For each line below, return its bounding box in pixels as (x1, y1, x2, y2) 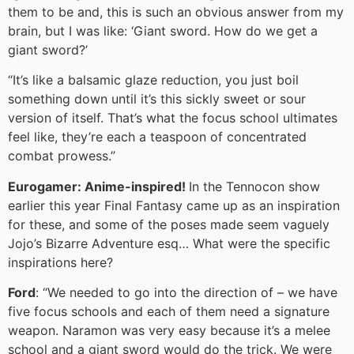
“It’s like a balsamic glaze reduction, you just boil (8, 72, 299, 88)
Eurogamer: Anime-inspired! (8, 178, 189, 194)
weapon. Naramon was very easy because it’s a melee (8, 322, 330, 338)
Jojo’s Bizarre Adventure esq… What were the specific (8, 235, 330, 251)
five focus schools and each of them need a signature (8, 303, 330, 319)
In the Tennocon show (189, 178, 320, 194)
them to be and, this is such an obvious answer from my (8, 3, 344, 20)
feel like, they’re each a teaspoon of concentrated (8, 129, 307, 145)
